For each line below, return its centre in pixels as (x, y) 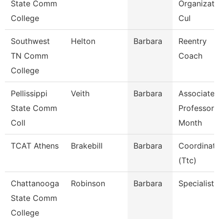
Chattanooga (35, 183)
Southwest (30, 41)
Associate (197, 93)
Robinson (88, 183)
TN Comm (30, 56)
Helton (83, 41)
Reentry (193, 41)
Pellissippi (29, 93)
